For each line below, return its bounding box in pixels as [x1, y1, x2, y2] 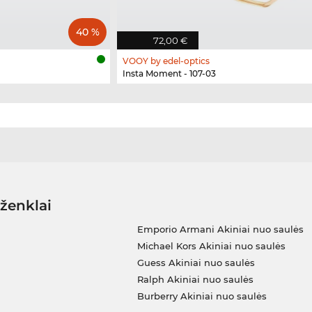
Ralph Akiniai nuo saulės [136, 273, 253, 285]
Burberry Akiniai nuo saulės [136, 290, 267, 302]
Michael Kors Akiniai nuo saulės [136, 240, 286, 251]
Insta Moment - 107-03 [123, 68, 216, 79]
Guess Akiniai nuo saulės [136, 256, 255, 268]
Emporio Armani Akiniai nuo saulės [136, 223, 304, 235]
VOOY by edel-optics [123, 55, 210, 66]
